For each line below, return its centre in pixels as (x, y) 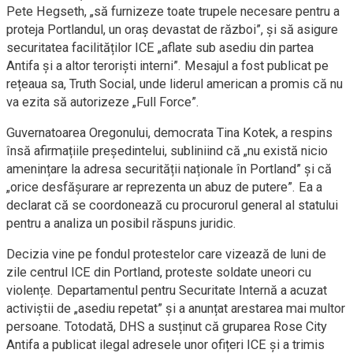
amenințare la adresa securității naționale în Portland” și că (169, 169)
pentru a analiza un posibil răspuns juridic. (121, 223)
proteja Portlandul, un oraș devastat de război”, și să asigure (172, 30)
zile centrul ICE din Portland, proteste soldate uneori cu (159, 272)
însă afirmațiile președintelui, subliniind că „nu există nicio (167, 151)
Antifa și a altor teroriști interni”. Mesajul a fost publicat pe (167, 66)
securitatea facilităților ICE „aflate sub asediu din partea (160, 48)
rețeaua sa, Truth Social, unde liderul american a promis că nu (175, 84)
